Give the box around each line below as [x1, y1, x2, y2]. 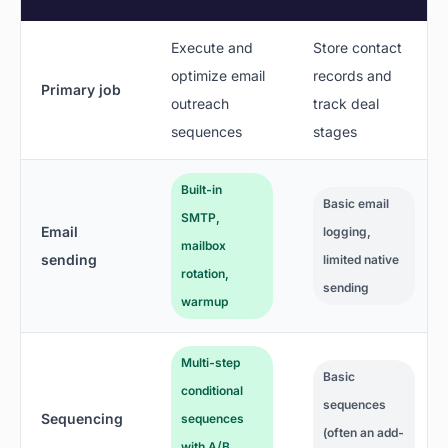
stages [313, 123, 357, 141]
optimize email [171, 67, 265, 85]
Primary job [41, 81, 121, 99]
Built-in [181, 182, 222, 198]
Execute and [171, 39, 253, 57]
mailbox [181, 238, 226, 254]
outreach [171, 95, 229, 113]
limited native [323, 252, 399, 268]
